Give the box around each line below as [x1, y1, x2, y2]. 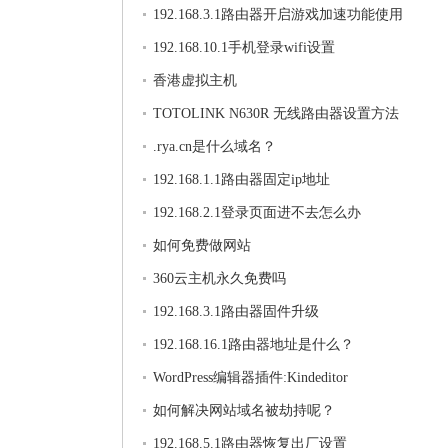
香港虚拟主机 [153, 73, 237, 88]
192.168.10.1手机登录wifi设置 [153, 40, 335, 55]
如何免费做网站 [153, 238, 251, 253]
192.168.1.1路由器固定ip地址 [153, 172, 330, 187]
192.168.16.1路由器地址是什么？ [153, 337, 354, 352]
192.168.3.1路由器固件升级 [153, 304, 319, 319]
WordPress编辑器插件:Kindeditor [153, 370, 348, 385]
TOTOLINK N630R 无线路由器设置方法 [153, 106, 399, 121]
